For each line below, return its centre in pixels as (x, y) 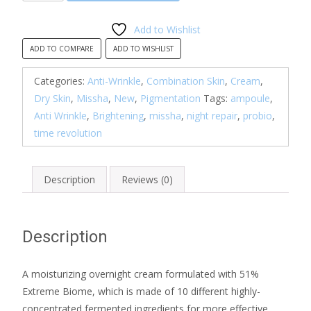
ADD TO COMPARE (62, 48)
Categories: (61, 81)
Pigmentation (170, 98)
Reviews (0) (147, 179)
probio (258, 115)
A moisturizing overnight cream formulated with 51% (141, 274)
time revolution (68, 133)
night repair (212, 115)
